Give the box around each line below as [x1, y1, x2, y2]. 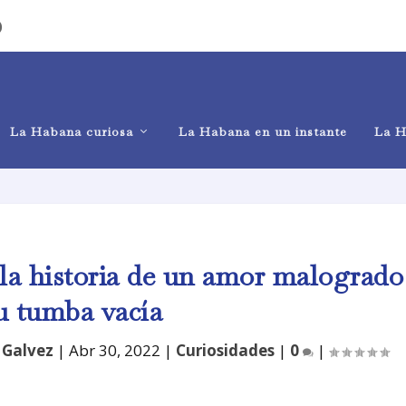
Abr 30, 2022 [68, 339, 160, 361]
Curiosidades [175, 339, 275, 361]
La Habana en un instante [179, 123, 347, 140]
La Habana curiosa [10, 123, 133, 140]
